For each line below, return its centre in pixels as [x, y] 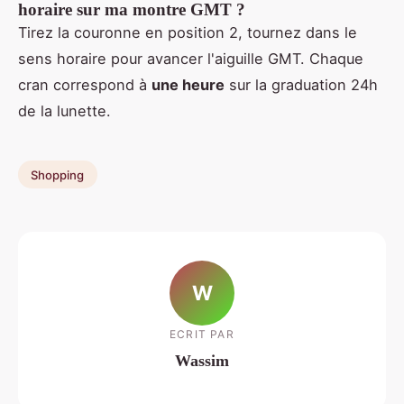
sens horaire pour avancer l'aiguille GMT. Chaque [191, 58]
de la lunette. [64, 110]
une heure [188, 84]
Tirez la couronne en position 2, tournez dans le [188, 32]
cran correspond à [85, 84]
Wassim [202, 361]
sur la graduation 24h [301, 84]
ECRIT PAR [202, 335]
